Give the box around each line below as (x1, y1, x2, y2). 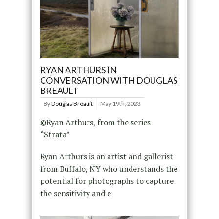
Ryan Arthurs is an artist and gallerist (40, 151, 173, 162)
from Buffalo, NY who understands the (40, 163, 177, 175)
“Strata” (40, 129, 70, 140)
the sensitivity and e (40, 188, 111, 199)
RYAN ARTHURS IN (40, 65, 117, 76)
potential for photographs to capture (40, 175, 174, 187)
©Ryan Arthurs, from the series (40, 117, 151, 128)
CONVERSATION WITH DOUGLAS (40, 75, 177, 86)
